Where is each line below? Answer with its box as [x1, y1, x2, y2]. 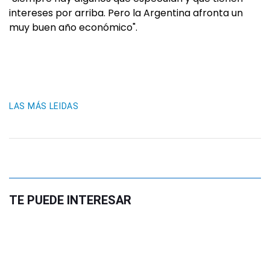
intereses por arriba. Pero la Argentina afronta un [9, 6, 243, 20]
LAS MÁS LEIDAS [9, 101, 79, 111]
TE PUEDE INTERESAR [9, 193, 131, 207]
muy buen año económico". [9, 20, 137, 34]
